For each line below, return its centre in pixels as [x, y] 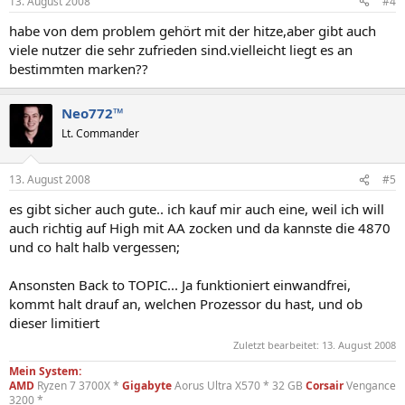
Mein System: [45, 371]
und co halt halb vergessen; [94, 247]
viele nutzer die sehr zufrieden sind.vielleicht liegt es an [181, 49]
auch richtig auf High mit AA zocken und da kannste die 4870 [200, 228]
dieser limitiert [54, 323]
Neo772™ [93, 113]
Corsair [325, 385]
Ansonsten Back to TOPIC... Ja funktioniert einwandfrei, [180, 285]
